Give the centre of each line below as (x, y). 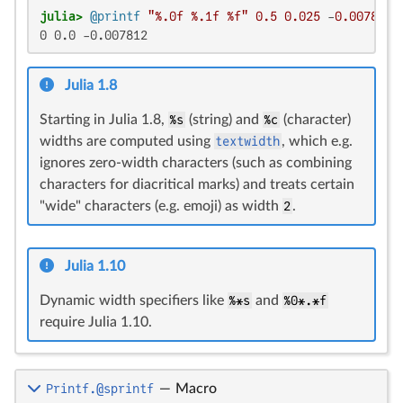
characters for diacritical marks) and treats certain (197, 184)
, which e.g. (317, 141)
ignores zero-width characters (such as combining (196, 163)
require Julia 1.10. (96, 322)
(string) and (224, 120)
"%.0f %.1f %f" (198, 16)
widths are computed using (127, 141)
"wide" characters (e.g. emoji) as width (161, 206)
